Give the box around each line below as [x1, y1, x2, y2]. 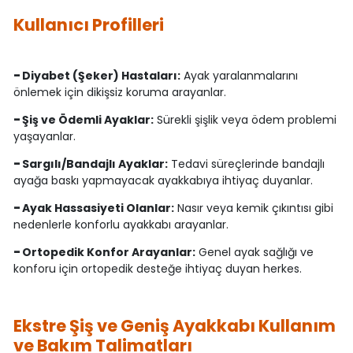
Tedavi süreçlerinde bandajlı [167, 156, 325, 173]
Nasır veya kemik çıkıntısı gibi [173, 200, 333, 217]
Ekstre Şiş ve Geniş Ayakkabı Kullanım [13, 314, 336, 338]
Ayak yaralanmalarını [180, 68, 298, 84]
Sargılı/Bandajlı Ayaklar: [21, 156, 168, 173]
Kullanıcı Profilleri [13, 13, 164, 37]
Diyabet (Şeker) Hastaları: [21, 68, 180, 84]
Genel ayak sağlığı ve [195, 244, 314, 261]
